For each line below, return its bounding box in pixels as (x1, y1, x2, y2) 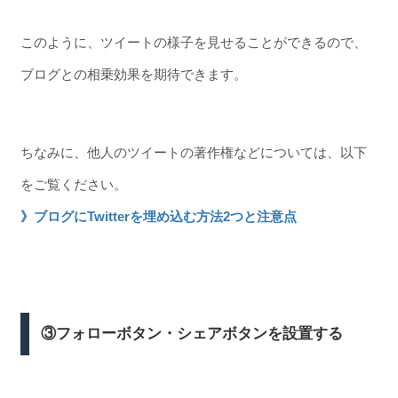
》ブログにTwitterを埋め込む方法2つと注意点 (20, 209, 297, 224)
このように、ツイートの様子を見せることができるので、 (20, 34, 367, 50)
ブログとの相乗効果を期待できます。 (20, 66, 247, 82)
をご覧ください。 (20, 177, 127, 192)
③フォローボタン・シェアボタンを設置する (41, 324, 344, 342)
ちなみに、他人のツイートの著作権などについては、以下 (20, 145, 367, 160)
